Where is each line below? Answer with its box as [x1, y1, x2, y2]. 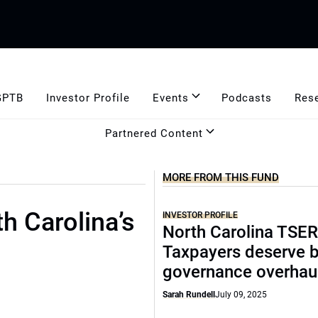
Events [152, 91, 189, 104]
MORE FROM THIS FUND [163, 171, 280, 184]
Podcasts [221, 91, 272, 104]
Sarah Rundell [163, 290, 216, 300]
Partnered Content [105, 126, 203, 140]
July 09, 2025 [215, 290, 268, 300]
